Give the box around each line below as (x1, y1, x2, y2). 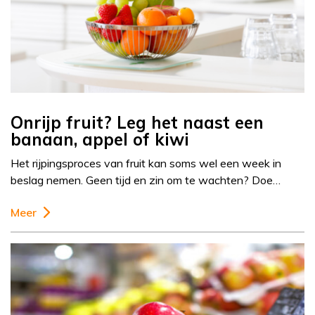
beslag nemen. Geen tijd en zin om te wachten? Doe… (11, 173, 281, 188)
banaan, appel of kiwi (11, 129, 189, 150)
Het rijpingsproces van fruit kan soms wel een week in (11, 156, 281, 171)
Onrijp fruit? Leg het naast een (11, 112, 264, 134)
